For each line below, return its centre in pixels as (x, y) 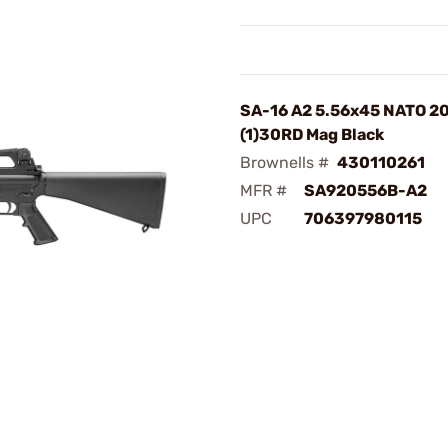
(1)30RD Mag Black (312, 134)
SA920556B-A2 (365, 190)
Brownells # (284, 162)
